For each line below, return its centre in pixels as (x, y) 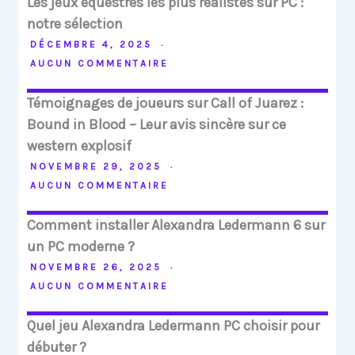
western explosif (79, 146)
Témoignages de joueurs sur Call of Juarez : (165, 103)
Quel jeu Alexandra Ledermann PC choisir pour (173, 326)
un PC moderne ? (81, 247)
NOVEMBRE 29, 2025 (98, 167)
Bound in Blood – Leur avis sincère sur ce (157, 125)
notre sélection (75, 24)
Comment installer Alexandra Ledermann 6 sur (176, 225)
